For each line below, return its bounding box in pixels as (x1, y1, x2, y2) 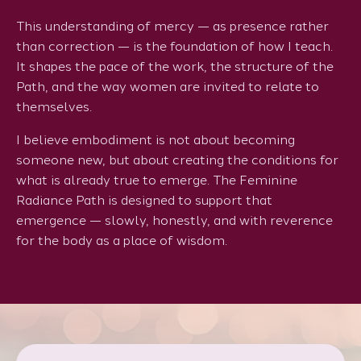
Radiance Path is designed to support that (16, 193, 272, 209)
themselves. (16, 99, 92, 115)
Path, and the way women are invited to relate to (16, 79, 319, 95)
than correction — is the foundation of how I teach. (16, 39, 333, 55)
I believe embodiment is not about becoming (16, 132, 295, 148)
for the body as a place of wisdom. (16, 233, 227, 249)
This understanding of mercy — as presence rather (16, 19, 329, 35)
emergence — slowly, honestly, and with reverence (16, 213, 333, 229)
